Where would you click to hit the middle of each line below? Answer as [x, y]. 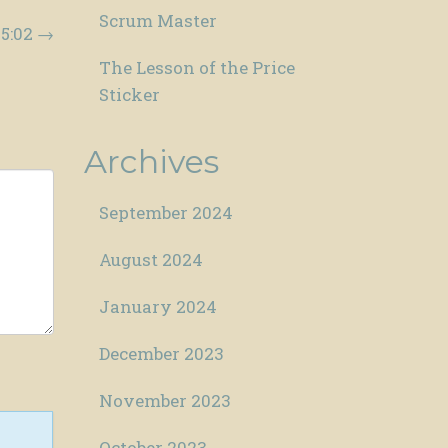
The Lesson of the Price [196, 68]
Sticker [129, 95]
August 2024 [150, 259]
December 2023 [161, 353]
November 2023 [164, 400]
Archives [151, 161]
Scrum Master [157, 21]
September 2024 [165, 212]
